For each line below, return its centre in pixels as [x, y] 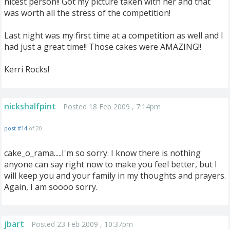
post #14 [16, 128]
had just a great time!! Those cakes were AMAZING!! [103, 47]
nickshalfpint [30, 106]
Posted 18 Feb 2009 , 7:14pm [112, 107]
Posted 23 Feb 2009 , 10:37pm [82, 224]
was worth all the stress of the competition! [87, 13]
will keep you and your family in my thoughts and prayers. [115, 176]
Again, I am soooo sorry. [51, 187]
